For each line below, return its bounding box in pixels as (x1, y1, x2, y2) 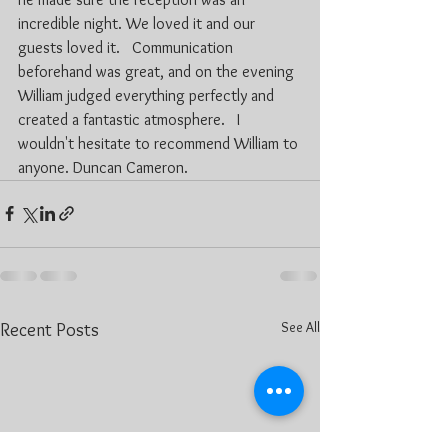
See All (281, 317, 320, 336)
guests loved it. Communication (18, 37, 237, 57)
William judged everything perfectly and (18, 85, 278, 105)
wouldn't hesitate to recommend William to (18, 133, 302, 153)
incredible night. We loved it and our (18, 13, 259, 33)
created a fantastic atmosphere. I (18, 109, 244, 129)
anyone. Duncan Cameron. (18, 157, 188, 177)
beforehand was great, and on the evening (18, 61, 298, 81)
